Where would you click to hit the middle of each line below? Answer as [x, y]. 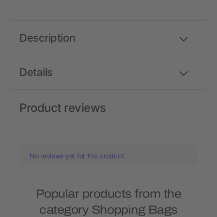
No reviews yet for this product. [78, 156]
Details [36, 72]
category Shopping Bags [108, 210]
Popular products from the [108, 194]
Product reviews [63, 108]
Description [47, 38]
